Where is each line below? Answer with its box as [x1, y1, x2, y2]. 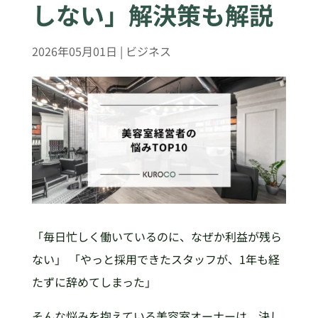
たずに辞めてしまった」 [31, 273, 156, 291]
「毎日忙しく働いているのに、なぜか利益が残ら [31, 228, 282, 246]
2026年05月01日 [31, 43, 117, 60]
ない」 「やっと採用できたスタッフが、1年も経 [31, 251, 280, 268]
